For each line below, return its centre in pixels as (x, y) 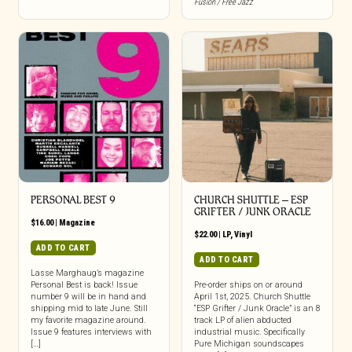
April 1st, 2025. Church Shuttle (252, 297)
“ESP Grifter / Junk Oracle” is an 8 (257, 309)
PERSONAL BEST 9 (73, 200)
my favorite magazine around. (88, 321)
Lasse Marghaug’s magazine (87, 273)
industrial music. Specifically (249, 332)
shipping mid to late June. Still (89, 309)
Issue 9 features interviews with (91, 332)
